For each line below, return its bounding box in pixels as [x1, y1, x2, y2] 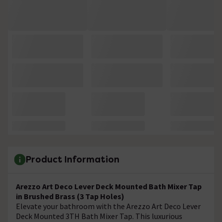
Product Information [26, 154, 119, 166]
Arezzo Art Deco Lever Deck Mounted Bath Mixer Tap [16, 181, 202, 191]
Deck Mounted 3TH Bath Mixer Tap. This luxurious [16, 211, 182, 221]
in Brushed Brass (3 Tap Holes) [16, 191, 124, 201]
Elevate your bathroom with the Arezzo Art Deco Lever [16, 201, 201, 211]
